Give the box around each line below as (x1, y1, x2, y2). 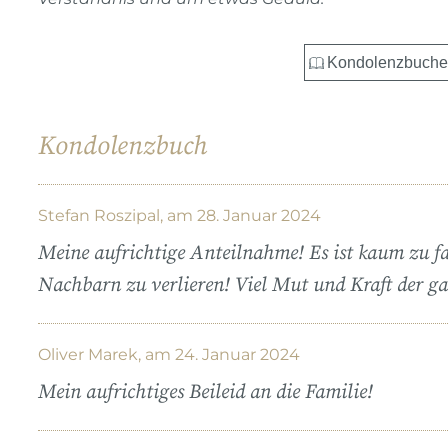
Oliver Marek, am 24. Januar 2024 (38, 344, 300, 364)
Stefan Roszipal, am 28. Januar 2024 (38, 205, 321, 225)
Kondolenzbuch (38, 129, 207, 163)
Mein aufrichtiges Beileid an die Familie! (38, 379, 373, 405)
